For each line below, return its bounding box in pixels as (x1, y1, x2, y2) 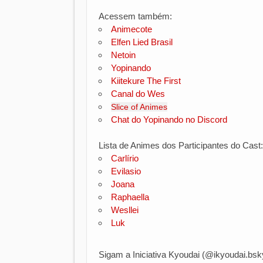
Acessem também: (99, 11, 174, 21)
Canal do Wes (111, 89, 165, 99)
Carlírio (111, 153, 139, 163)
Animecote (111, 24, 152, 34)
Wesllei (111, 205, 139, 215)
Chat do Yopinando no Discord (111, 114, 227, 124)
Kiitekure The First (111, 76, 181, 86)
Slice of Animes (111, 102, 167, 112)
